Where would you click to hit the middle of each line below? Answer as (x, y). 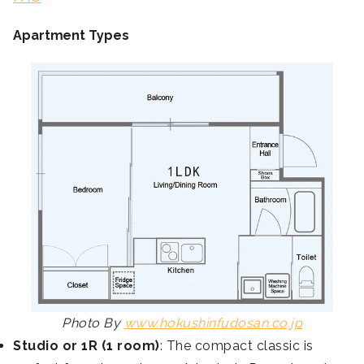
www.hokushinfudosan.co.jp (213, 323)
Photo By (93, 323)
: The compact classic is (236, 346)
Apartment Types (71, 36)
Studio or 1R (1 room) (87, 346)
